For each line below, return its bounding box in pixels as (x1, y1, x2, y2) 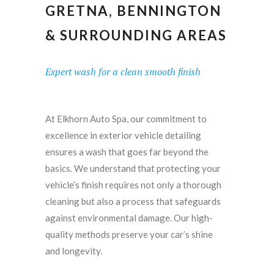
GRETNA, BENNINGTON (45, 2, 221, 20)
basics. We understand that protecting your (45, 163, 221, 174)
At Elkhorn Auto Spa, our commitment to (45, 113, 207, 125)
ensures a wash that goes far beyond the (45, 146, 209, 158)
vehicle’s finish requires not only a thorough (45, 179, 221, 191)
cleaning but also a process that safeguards (45, 196, 221, 207)
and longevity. (45, 245, 102, 257)
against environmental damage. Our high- (45, 212, 213, 224)
